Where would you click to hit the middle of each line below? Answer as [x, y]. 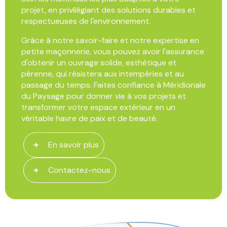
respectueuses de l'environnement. [86, 21]
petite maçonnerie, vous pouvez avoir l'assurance [113, 51]
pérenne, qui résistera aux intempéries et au [103, 73]
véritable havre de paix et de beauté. [89, 118]
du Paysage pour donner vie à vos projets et [104, 96]
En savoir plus [74, 144]
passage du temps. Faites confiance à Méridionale [113, 85]
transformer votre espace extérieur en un [98, 107]
